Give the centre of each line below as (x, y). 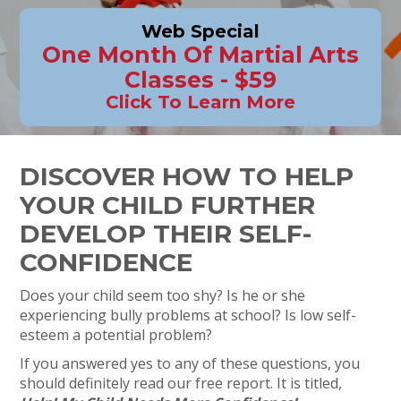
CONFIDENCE (107, 262)
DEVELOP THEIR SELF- (166, 234)
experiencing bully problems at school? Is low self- (188, 315)
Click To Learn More (200, 102)
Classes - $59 (200, 80)
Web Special (200, 31)
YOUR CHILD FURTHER (168, 205)
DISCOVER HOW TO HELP (187, 176)
